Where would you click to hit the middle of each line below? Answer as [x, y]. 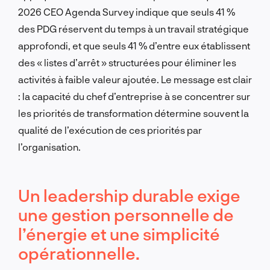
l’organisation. [49, 146]
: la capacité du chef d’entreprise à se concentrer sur [134, 96]
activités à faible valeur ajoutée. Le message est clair [135, 79]
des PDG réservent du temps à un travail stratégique [133, 28]
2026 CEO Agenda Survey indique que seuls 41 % [127, 11]
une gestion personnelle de [126, 214]
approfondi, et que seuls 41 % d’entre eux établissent [134, 45]
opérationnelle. [79, 253]
